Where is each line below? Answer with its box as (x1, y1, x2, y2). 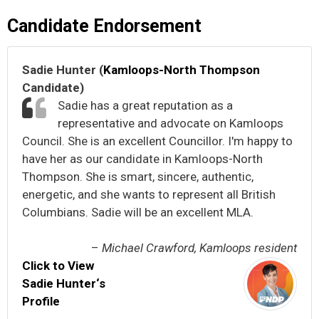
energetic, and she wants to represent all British (22, 187, 276, 202)
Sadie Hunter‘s (22, 276, 105, 291)
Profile (22, 294, 60, 309)
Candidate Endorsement (7, 15, 202, 36)
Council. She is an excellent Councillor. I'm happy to (22, 133, 293, 148)
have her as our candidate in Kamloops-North (22, 151, 263, 166)
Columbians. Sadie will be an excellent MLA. (22, 204, 253, 219)
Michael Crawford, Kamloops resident (102, 241, 297, 256)
